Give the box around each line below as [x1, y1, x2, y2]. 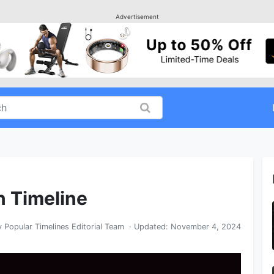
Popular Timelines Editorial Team [4, 222, 124, 232]
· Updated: [124, 222, 171, 232]
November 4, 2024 [171, 222, 241, 232]
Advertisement [115, 13, 159, 20]
